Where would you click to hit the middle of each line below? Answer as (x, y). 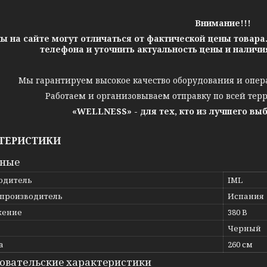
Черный (244, 228)
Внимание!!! (223, 23)
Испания (246, 196)
